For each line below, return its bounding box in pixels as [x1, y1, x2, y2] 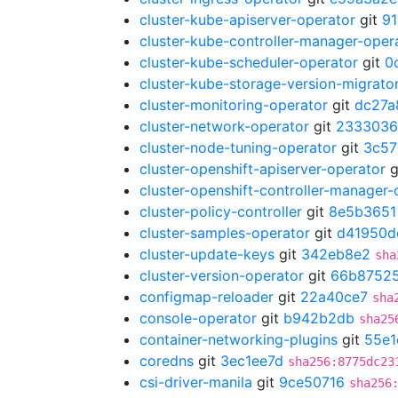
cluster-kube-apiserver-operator [139, 11, 355, 28]
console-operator [139, 309, 257, 327]
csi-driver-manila [139, 373, 252, 391]
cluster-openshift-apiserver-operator [139, 160, 386, 178]
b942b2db [283, 309, 354, 327]
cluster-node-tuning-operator [139, 139, 337, 156]
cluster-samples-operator [139, 224, 310, 242]
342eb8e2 [301, 245, 370, 263]
